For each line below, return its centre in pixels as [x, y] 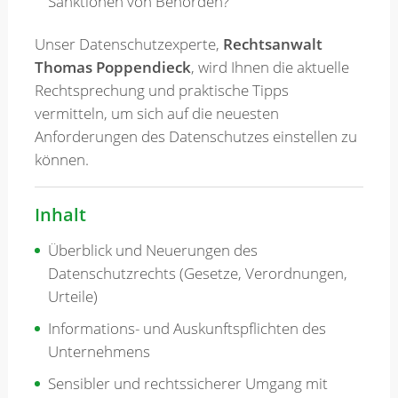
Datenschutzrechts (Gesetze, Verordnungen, [197, 273]
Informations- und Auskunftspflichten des [187, 328]
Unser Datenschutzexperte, [128, 44]
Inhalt [60, 215]
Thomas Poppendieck [112, 68]
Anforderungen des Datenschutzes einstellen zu [195, 137]
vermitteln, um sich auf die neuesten [156, 114]
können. [61, 160]
